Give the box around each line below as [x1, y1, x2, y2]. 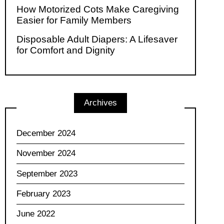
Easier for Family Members [16, 15, 131, 26]
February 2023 [16, 188, 70, 198]
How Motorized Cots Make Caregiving [16, 4, 179, 15]
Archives [83, 98, 117, 108]
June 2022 [16, 209, 55, 219]
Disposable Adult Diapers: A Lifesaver [16, 34, 177, 44]
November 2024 [16, 148, 75, 158]
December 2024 [16, 128, 75, 138]
